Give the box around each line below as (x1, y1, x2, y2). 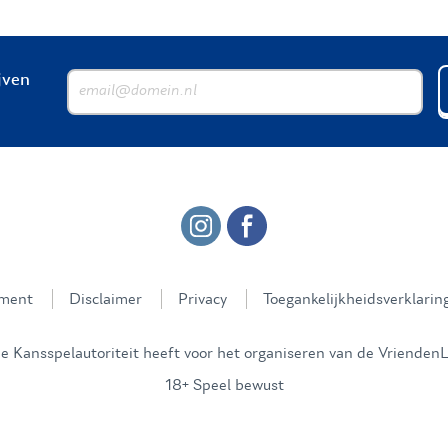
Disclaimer (69, 290, 142, 307)
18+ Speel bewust (164, 376, 284, 393)
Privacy (178, 290, 227, 307)
